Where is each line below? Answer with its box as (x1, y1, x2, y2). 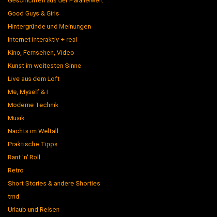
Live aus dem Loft (8, 75, 60, 83)
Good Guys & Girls (8, 9, 59, 17)
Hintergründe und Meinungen (8, 22, 91, 31)
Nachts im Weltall (8, 127, 58, 135)
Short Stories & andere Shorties (8, 179, 100, 187)
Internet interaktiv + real (8, 35, 77, 44)
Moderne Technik (8, 101, 59, 109)
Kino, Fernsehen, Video (8, 48, 74, 57)
